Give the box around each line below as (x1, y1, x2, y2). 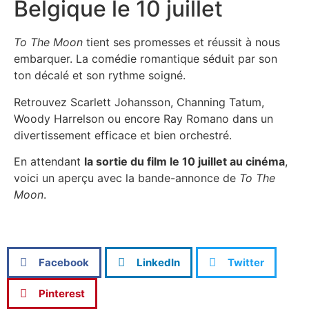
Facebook (39, 255, 89, 269)
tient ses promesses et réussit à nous (83, 35, 280, 50)
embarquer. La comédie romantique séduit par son (14, 52, 277, 66)
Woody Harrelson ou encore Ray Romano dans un (14, 111, 273, 126)
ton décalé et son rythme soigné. (14, 68, 189, 83)
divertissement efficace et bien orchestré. (14, 128, 232, 142)
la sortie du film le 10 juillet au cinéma (84, 154, 285, 169)
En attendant (14, 154, 84, 169)
